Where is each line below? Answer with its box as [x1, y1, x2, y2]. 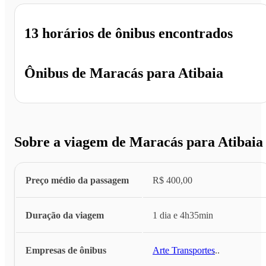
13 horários [24, 26, 94, 42]
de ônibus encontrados [94, 26, 233, 42]
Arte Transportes [153, 245, 215, 255]
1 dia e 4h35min [153, 210, 213, 220]
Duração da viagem [26, 210, 104, 220]
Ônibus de [24, 65, 86, 81]
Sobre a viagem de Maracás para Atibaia [14, 134, 263, 150]
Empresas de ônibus [26, 245, 106, 255]
